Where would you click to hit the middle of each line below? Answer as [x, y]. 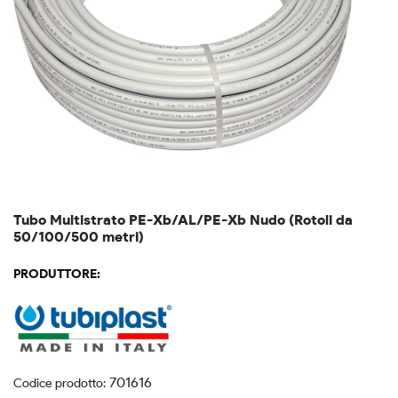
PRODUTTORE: [57, 274]
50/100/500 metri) [79, 236]
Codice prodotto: [60, 383]
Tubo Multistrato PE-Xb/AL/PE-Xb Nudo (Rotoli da [183, 219]
